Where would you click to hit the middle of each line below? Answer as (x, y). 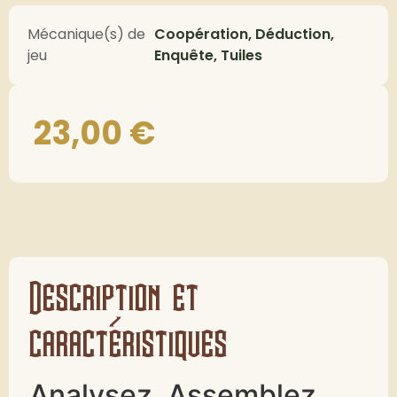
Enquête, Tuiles (208, 55)
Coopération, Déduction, (244, 34)
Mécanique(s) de (86, 34)
